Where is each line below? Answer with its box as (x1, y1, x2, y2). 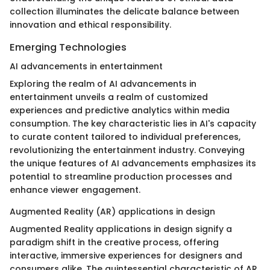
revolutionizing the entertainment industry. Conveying (10, 143, 245, 156)
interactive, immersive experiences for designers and (10, 249, 242, 262)
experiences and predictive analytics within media (10, 104, 230, 116)
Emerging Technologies (10, 40, 127, 54)
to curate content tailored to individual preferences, (10, 130, 240, 143)
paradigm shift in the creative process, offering (10, 236, 219, 248)
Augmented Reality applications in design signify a (10, 222, 232, 235)
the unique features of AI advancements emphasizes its (10, 157, 256, 169)
